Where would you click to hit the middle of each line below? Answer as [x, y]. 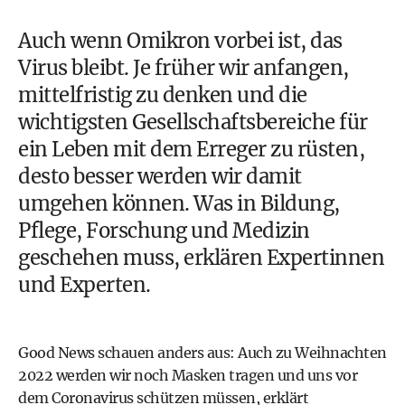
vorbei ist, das [276, 41]
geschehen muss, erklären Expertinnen [201, 258]
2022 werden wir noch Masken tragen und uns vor [188, 375]
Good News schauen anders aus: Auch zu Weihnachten [202, 353]
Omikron [169, 41]
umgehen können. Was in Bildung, [179, 203]
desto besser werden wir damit [160, 176]
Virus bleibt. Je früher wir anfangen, [184, 68]
